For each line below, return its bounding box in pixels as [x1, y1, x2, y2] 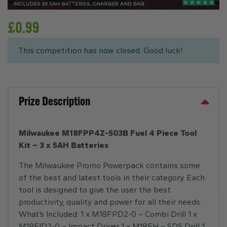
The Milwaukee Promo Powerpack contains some [19, 161, 200, 170]
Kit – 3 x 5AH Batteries [19, 140, 108, 150]
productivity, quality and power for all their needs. [19, 197, 202, 207]
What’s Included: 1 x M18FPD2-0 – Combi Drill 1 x [19, 209, 197, 219]
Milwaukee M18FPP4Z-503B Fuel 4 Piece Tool [19, 128, 197, 138]
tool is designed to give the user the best [19, 185, 171, 195]
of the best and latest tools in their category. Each [19, 173, 205, 182]
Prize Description [19, 96, 90, 108]
